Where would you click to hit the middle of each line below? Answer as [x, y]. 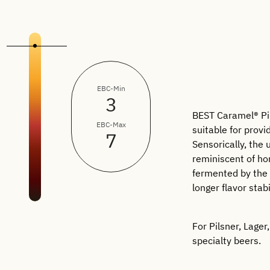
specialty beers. [227, 240]
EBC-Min [111, 88]
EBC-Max [111, 124]
